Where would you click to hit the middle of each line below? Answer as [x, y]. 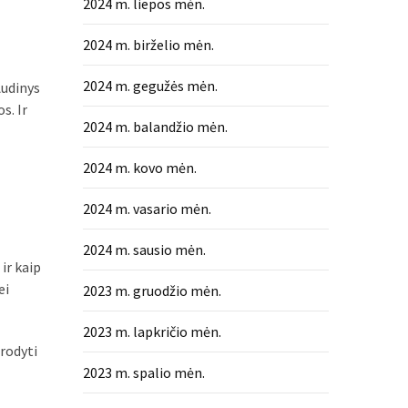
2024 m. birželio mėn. [148, 45]
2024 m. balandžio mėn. [155, 127]
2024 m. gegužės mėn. [150, 86]
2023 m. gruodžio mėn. [152, 291]
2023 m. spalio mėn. [144, 372]
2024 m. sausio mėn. [144, 250]
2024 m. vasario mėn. [147, 209]
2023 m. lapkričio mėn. [152, 331]
